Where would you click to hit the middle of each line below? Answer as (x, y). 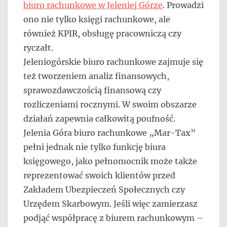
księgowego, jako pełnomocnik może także (110, 161)
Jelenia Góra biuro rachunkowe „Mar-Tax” (109, 133)
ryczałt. (38, 47)
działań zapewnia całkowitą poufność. (99, 118)
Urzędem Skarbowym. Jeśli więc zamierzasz (110, 203)
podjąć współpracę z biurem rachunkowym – (113, 218)
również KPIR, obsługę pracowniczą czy (102, 33)
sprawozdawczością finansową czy (92, 90)
